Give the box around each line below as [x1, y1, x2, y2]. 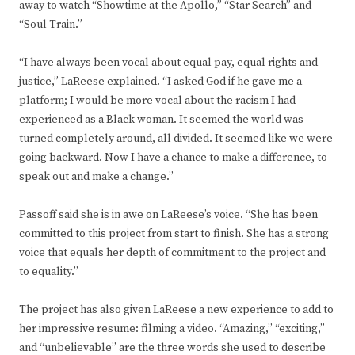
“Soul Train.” [19, 17, 82, 32]
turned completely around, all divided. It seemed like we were [19, 132, 333, 147]
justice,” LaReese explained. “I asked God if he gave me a [19, 74, 302, 90]
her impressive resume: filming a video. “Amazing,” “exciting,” [19, 322, 325, 337]
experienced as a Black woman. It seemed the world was [19, 113, 303, 128]
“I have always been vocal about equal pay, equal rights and [19, 55, 318, 71]
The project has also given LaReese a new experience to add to [19, 303, 334, 318]
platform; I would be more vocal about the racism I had [19, 94, 296, 109]
